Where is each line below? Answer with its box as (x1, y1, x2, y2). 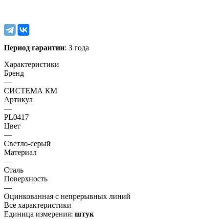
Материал (4, 148, 37, 156)
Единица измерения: (4, 209, 75, 218)
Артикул (4, 95, 33, 104)
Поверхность (4, 174, 47, 183)
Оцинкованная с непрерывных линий (4, 192, 131, 200)
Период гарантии (4, 43, 65, 52)
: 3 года (65, 43, 89, 52)
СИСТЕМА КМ (4, 86, 57, 95)
